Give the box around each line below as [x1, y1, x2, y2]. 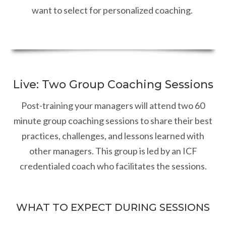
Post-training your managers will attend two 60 [21, 100, 205, 111]
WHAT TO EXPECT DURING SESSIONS [16, 201, 210, 214]
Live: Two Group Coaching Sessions [13, 78, 213, 92]
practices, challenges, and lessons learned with [22, 130, 204, 142]
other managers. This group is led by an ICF [29, 145, 197, 157]
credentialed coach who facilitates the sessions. [19, 160, 207, 172]
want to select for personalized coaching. [32, 5, 194, 16]
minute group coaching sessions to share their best [14, 115, 212, 127]
